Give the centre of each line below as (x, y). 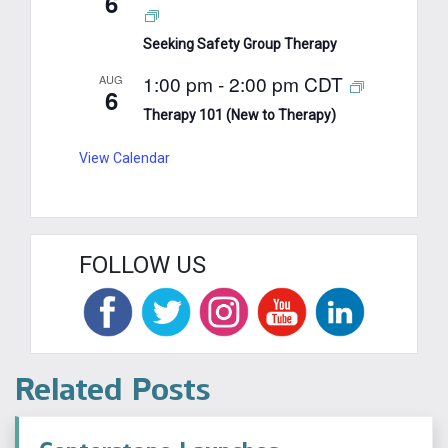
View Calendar (124, 157)
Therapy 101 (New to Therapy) (239, 114)
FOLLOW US (142, 264)
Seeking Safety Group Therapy (240, 43)
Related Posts (112, 388)
